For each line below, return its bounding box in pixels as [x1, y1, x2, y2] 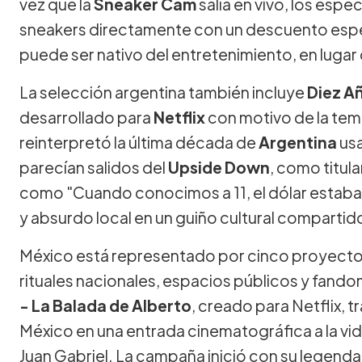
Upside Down [168, 157, 270, 177]
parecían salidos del [19, 157, 168, 177]
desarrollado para [19, 107, 154, 127]
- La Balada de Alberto [19, 295, 192, 315]
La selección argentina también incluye [19, 82, 307, 102]
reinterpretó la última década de [19, 132, 259, 152]
